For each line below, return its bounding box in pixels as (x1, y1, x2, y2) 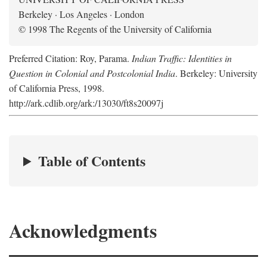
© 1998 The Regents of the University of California (18, 23, 212, 35)
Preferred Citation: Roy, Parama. (9, 52, 132, 64)
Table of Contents (38, 150, 146, 171)
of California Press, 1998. (9, 82, 104, 94)
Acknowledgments (9, 216, 157, 244)
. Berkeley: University (175, 67, 257, 79)
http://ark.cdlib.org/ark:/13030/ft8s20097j (9, 97, 163, 109)
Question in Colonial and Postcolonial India (9, 67, 175, 79)
